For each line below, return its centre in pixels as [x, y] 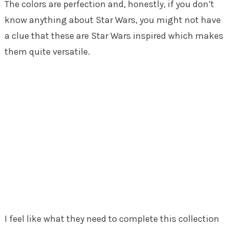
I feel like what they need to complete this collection [112, 219]
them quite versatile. [47, 51]
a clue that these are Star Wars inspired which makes [114, 36]
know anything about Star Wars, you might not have [112, 20]
